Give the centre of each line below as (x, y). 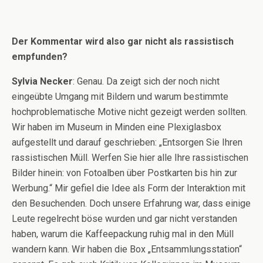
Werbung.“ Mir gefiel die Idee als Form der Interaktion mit (129, 188)
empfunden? (40, 57)
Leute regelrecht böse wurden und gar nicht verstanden (124, 219)
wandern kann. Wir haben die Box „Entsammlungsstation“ (127, 249)
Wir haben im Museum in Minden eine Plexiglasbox (117, 127)
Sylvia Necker (42, 81)
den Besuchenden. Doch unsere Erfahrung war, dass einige (131, 203)
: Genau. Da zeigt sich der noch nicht (146, 81)
